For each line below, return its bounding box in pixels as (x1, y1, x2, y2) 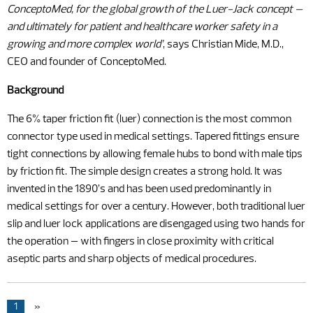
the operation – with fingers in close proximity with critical (7, 236, 274, 247)
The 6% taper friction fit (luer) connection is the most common (7, 114, 291, 125)
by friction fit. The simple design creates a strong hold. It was (7, 166, 282, 177)
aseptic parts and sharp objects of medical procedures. (7, 254, 256, 265)
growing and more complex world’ (7, 39, 163, 50)
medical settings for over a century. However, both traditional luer (7, 201, 305, 212)
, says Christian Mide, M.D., (163, 39, 284, 50)
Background (7, 85, 64, 96)
